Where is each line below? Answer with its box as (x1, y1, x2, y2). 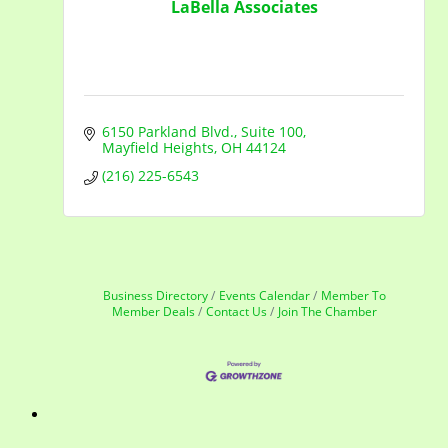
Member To (320, 286, 386, 303)
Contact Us (205, 302, 267, 319)
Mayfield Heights (101, 137, 214, 157)
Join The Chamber (277, 302, 377, 319)
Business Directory (102, 286, 208, 303)
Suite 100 (240, 121, 303, 141)
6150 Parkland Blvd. (101, 121, 234, 141)
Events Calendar (218, 286, 310, 303)
